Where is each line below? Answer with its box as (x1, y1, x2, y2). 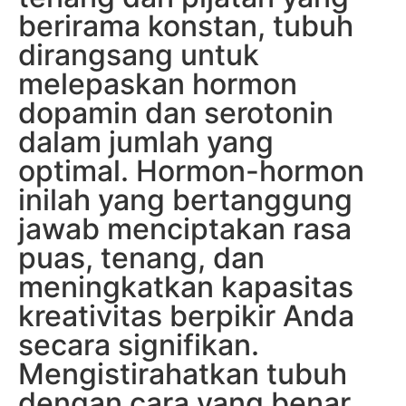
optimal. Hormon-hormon (18, 153, 364, 189)
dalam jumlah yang (18, 124, 274, 160)
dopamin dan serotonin (18, 95, 333, 131)
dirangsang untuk (18, 37, 259, 73)
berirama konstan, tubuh (18, 8, 353, 44)
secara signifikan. (18, 327, 259, 363)
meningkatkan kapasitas (18, 269, 353, 305)
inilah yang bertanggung (18, 182, 353, 218)
